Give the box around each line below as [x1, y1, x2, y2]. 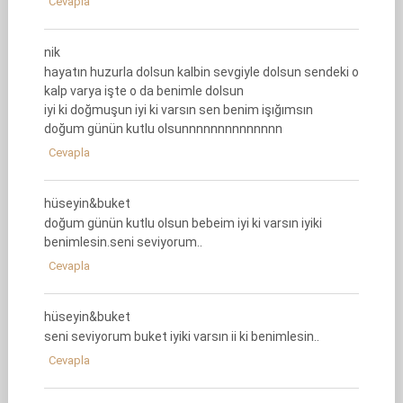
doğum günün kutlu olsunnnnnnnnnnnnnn [43, 121, 282, 136]
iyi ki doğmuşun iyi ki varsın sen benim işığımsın [43, 103, 313, 117]
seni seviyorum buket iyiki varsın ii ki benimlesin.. [43, 329, 319, 344]
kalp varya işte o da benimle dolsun [43, 84, 244, 98]
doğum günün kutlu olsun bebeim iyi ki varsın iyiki [43, 216, 322, 230]
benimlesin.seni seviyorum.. [43, 235, 202, 249]
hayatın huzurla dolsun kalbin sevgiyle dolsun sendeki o [43, 65, 359, 79]
